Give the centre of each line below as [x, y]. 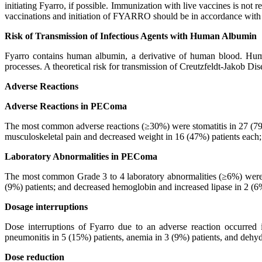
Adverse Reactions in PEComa [66, 106]
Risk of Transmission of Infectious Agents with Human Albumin [131, 36]
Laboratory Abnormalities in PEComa [81, 156]
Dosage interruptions [46, 207]
